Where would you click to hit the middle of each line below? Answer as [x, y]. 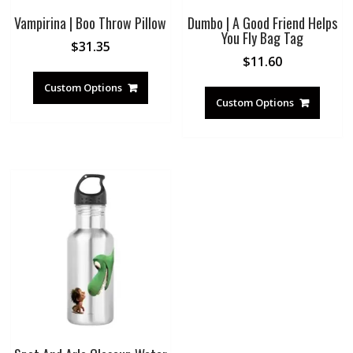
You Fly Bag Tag [263, 38]
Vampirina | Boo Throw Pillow [91, 23]
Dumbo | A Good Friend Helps [263, 23]
